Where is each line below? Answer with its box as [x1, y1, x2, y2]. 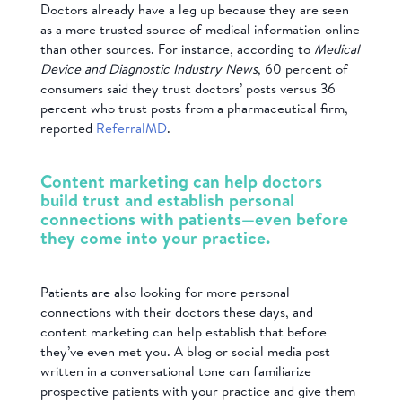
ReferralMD [95, 118, 167, 137]
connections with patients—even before [39, 206, 348, 232]
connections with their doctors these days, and [39, 302, 313, 322]
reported [39, 118, 96, 137]
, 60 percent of [257, 58, 348, 78]
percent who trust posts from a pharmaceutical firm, [39, 98, 348, 118]
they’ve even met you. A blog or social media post [39, 342, 330, 362]
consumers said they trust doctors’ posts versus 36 [39, 78, 336, 98]
